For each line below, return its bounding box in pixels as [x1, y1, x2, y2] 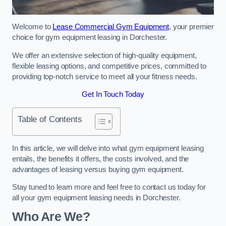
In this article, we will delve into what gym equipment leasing [12, 144, 204, 152]
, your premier [169, 23, 214, 31]
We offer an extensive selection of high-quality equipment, [12, 51, 197, 60]
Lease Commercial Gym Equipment [52, 23, 169, 31]
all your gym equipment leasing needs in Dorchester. [12, 194, 181, 202]
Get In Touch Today [82, 90, 144, 99]
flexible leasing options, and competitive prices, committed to [12, 62, 206, 70]
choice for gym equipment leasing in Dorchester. [12, 33, 167, 42]
